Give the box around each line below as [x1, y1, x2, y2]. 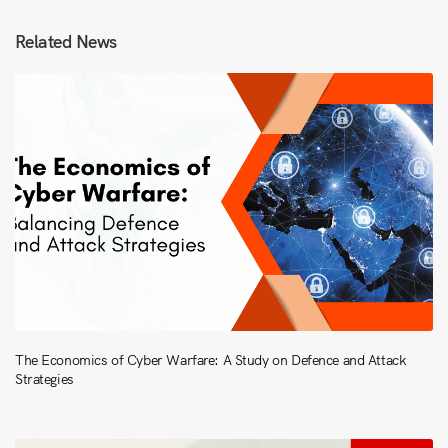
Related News [15, 29, 117, 53]
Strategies [15, 370, 74, 389]
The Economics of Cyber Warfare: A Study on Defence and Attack [15, 351, 407, 370]
